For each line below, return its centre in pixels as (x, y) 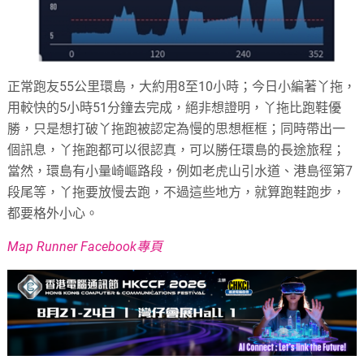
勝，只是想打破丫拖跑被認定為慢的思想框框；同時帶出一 (177, 128)
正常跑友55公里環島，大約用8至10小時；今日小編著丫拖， (182, 86)
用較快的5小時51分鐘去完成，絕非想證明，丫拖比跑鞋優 (175, 107)
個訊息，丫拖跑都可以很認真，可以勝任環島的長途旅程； (177, 149)
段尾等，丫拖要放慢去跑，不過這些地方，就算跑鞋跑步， (177, 192)
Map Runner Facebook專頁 (85, 246)
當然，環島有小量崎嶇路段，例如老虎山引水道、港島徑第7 (180, 171)
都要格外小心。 (53, 213)
